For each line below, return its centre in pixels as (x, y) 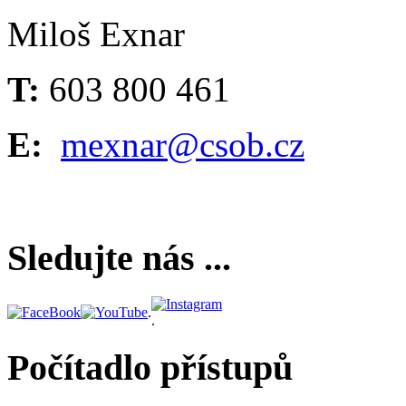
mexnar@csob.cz (183, 144)
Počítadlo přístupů (150, 367)
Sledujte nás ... (119, 258)
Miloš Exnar (96, 34)
